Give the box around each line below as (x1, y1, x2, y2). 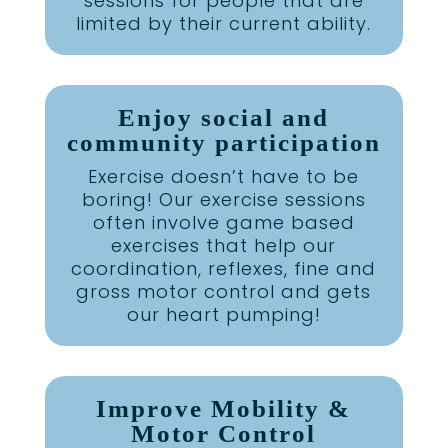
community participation (66, 129, 381, 157)
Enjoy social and (118, 104, 330, 132)
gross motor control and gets (76, 279, 372, 305)
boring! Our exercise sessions (81, 187, 366, 213)
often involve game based (92, 210, 355, 236)
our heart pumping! (126, 302, 321, 328)
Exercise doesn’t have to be (88, 164, 360, 190)
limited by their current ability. (76, 11, 372, 37)
